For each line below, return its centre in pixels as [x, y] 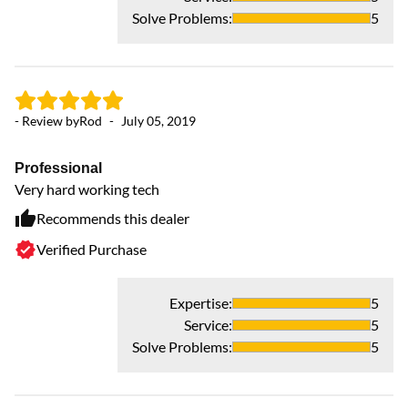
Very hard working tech [87, 189]
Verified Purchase [92, 250]
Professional [58, 168]
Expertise [199, 303]
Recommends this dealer [113, 219]
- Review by [47, 121]
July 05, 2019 [158, 121]
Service [206, 325]
